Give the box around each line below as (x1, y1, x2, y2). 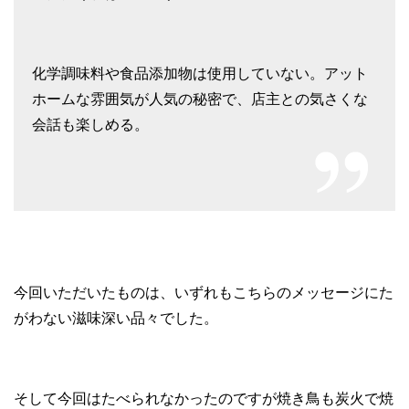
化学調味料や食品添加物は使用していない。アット (32, 66, 368, 82)
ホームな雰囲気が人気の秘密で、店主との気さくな (32, 91, 368, 108)
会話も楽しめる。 (32, 117, 149, 133)
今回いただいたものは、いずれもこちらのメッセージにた (14, 285, 393, 301)
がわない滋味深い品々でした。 (14, 310, 218, 327)
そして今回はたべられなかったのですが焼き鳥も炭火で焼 (14, 391, 393, 407)
